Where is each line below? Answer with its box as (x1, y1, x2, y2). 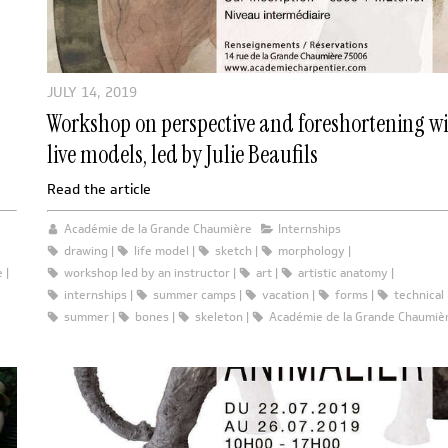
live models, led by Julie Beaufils (47, 138, 318, 170)
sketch (215, 240, 252, 260)
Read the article (47, 178, 151, 200)
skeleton (195, 306, 243, 326)
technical (394, 284, 444, 304)
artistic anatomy (298, 262, 388, 282)
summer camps (153, 284, 236, 304)
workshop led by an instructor (64, 262, 230, 282)
